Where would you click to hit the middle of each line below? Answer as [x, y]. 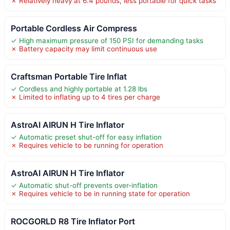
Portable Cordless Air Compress [74, 28]
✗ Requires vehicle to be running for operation [87, 145]
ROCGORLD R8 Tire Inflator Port [73, 221]
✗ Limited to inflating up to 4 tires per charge [85, 97]
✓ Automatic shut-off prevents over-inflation [84, 185]
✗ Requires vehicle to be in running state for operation [100, 193]
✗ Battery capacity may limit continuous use [84, 49]
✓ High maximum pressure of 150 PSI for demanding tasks [107, 40]
